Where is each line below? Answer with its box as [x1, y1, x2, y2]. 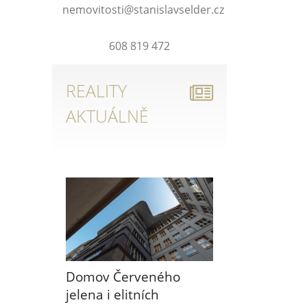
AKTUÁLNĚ [66, 104, 149, 128]
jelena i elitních [66, 285, 159, 304]
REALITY [66, 79, 127, 103]
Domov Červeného [66, 267, 180, 286]
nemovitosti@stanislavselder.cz [62, 1, 224, 17]
